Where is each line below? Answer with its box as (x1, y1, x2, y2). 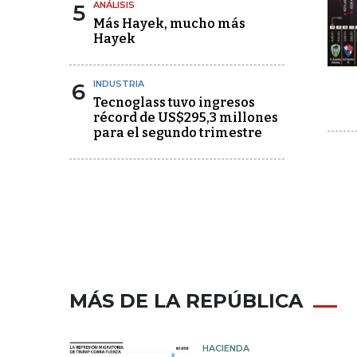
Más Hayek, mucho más (93, 16, 245, 31)
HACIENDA (202, 343, 249, 354)
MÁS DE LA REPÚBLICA (69, 289, 303, 312)
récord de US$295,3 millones (93, 110, 278, 125)
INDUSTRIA (93, 78, 144, 89)
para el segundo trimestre (93, 125, 262, 140)
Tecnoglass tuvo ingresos (93, 95, 255, 110)
